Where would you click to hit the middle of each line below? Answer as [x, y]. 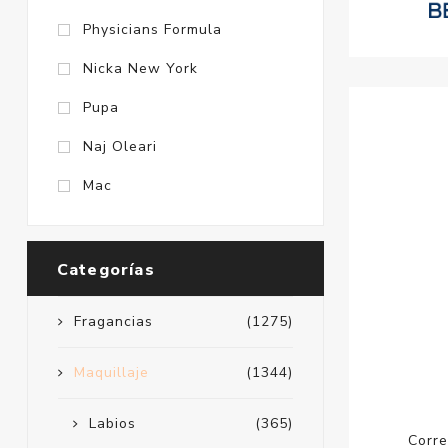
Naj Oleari [119, 147]
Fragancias [113, 322]
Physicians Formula [152, 30]
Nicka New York [140, 69]
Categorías [105, 270]
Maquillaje [111, 373]
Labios [112, 424]
